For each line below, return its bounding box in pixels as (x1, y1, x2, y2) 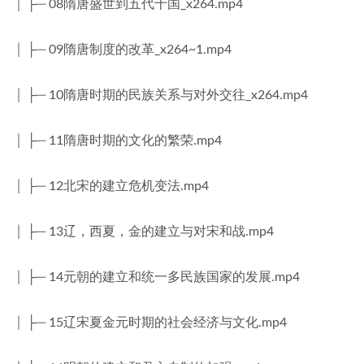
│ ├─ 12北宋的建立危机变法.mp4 (14, 180, 209, 193)
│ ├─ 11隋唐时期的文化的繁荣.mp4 (14, 134, 222, 147)
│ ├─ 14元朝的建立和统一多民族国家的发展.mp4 (14, 271, 300, 284)
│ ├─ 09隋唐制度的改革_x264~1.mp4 (14, 43, 232, 56)
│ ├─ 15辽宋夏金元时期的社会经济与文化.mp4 (14, 316, 287, 329)
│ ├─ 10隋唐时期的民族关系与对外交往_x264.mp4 (14, 89, 308, 102)
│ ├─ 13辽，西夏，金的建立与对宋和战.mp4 (14, 225, 274, 238)
